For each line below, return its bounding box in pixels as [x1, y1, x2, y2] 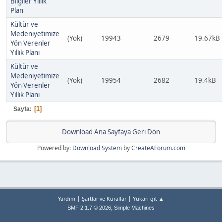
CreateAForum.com [131, 144, 185, 152]
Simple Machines [114, 205, 155, 211]
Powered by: [37, 144, 72, 152]
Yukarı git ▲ [133, 195, 164, 203]
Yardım [58, 195, 75, 203]
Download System [72, 144, 122, 152]
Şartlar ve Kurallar [82, 195, 126, 203]
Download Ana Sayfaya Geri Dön [62, 127, 160, 136]
